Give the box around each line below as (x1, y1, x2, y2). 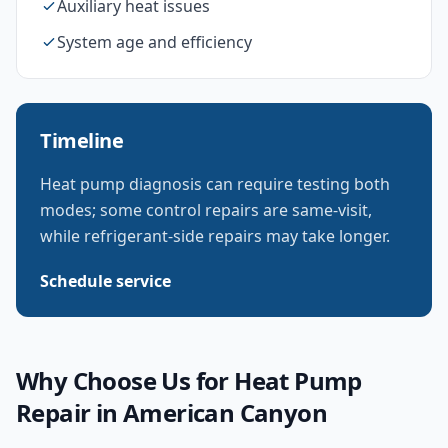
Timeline (40, 127, 123, 154)
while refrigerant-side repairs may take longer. (40, 225, 390, 247)
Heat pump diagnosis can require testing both (40, 173, 390, 195)
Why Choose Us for (16, 364, 235, 397)
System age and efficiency (57, 31, 252, 53)
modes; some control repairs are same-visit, (40, 199, 372, 221)
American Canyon (123, 396, 328, 429)
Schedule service (40, 270, 171, 292)
